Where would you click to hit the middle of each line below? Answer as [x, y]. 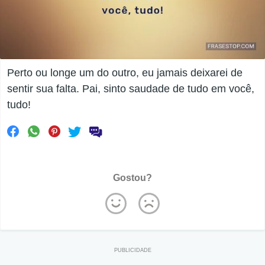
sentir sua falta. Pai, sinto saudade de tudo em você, [131, 89]
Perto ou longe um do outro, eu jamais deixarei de [125, 73]
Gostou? [132, 178]
